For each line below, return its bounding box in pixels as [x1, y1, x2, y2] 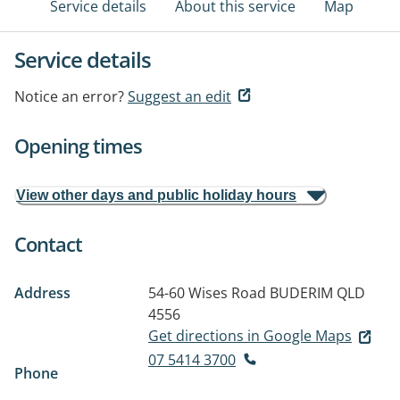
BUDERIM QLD [270, 283, 365, 303]
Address [14, 283, 71, 303]
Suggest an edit [128, 87, 231, 106]
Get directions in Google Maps [148, 326, 352, 346]
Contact [14, 230, 82, 257]
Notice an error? [14, 87, 124, 106]
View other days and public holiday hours [16, 187, 296, 203]
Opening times [14, 132, 142, 159]
